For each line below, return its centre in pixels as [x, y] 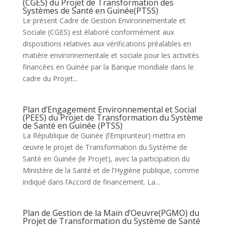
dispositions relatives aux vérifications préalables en [107, 43]
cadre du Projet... [50, 78]
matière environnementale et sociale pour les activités [111, 55]
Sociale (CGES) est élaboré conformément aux [98, 32]
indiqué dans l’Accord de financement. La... [91, 182]
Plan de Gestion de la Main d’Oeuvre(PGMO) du [111, 213]
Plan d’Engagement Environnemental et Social [109, 109]
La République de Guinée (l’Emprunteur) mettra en [104, 135]
